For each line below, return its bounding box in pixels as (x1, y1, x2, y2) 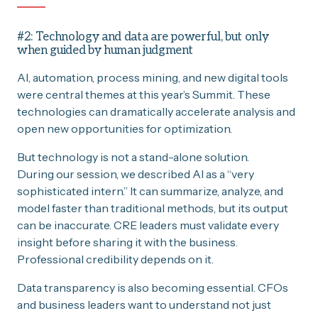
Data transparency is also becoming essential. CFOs (17, 280, 288, 295)
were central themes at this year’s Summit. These (17, 87, 270, 102)
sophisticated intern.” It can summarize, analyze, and (17, 183, 283, 198)
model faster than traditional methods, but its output (17, 200, 288, 215)
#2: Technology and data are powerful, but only (17, 29, 269, 44)
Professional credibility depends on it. (17, 251, 214, 266)
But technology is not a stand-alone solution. (17, 149, 249, 164)
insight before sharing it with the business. (17, 234, 238, 249)
